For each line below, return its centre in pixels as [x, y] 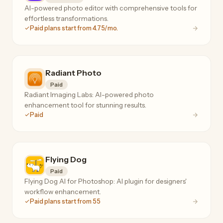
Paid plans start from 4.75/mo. [74, 28]
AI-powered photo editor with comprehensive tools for [111, 8]
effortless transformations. [66, 18]
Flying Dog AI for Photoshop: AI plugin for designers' [106, 181]
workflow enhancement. [63, 191]
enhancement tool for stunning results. [85, 105]
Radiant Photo [73, 72]
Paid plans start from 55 [65, 201]
